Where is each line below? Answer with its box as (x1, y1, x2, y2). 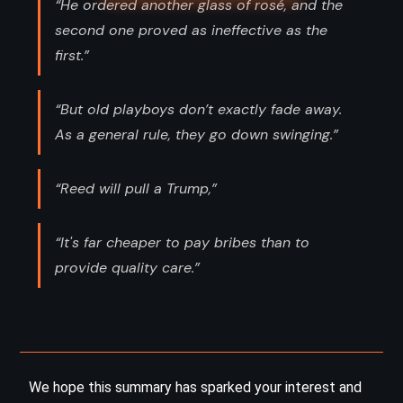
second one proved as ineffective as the (55, 20, 327, 40)
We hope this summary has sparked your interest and (29, 378, 362, 396)
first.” (55, 45, 89, 65)
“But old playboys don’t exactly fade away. (55, 99, 342, 119)
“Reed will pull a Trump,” (55, 178, 217, 198)
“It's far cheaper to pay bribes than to (55, 232, 309, 252)
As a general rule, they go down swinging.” (55, 124, 338, 144)
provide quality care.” (55, 257, 200, 277)
